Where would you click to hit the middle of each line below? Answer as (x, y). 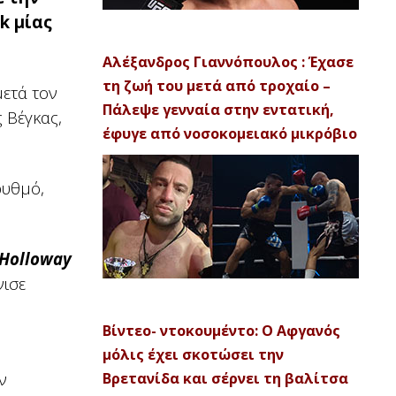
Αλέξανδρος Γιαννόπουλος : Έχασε (228, 62)
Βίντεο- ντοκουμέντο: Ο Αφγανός (221, 331)
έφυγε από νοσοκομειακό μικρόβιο (230, 133)
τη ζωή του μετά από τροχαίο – (217, 86)
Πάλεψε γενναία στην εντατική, (218, 110)
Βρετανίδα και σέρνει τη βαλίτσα (225, 378)
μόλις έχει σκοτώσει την (193, 354)
